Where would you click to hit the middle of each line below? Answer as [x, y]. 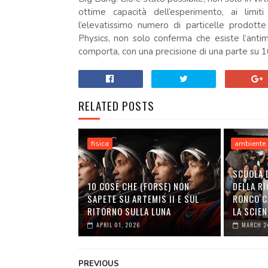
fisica [100, 143]
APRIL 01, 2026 [118, 224]
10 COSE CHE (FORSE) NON [138, 186]
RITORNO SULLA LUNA [129, 211]
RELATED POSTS [116, 105]
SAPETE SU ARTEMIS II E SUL [143, 198]
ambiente [250, 143]
